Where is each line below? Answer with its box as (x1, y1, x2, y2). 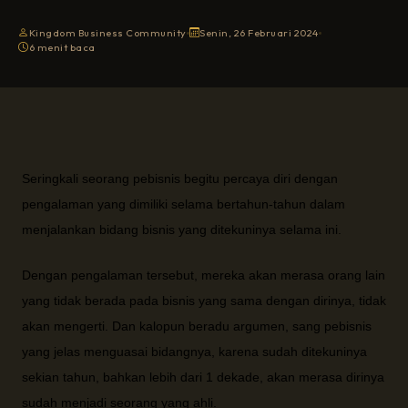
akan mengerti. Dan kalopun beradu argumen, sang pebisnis (22, 319, 372, 333)
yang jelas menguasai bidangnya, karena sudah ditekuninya (22, 344, 367, 359)
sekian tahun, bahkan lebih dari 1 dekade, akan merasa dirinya (22, 370, 384, 384)
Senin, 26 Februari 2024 (199, 26, 319, 39)
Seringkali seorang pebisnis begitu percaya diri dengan (22, 171, 338, 186)
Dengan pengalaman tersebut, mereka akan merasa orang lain (22, 268, 385, 282)
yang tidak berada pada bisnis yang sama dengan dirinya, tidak (22, 293, 386, 308)
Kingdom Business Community (28, 26, 187, 39)
